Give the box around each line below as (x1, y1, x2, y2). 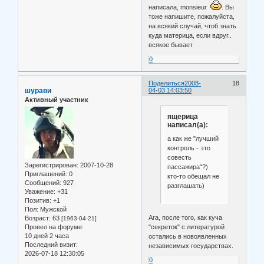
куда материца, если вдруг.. (148, 31, 232, 39)
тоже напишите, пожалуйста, (148, 12, 235, 20)
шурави (25, 86, 51, 95)
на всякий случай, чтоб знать (148, 22, 237, 29)
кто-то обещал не (167, 173, 219, 180)
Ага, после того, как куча (148, 214, 223, 222)
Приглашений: (25, 170, 67, 178)
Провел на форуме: (25, 223, 84, 231)
